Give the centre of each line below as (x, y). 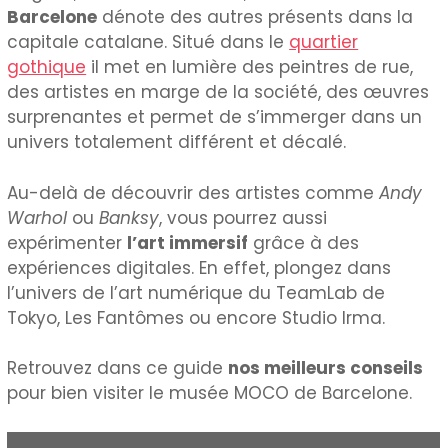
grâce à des (304, 242)
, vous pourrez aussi (243, 217)
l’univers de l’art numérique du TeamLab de (196, 292)
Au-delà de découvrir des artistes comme (193, 192)
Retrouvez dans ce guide (118, 368)
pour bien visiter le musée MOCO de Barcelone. (210, 393)
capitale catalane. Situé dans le (148, 42)
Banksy (129, 217)
